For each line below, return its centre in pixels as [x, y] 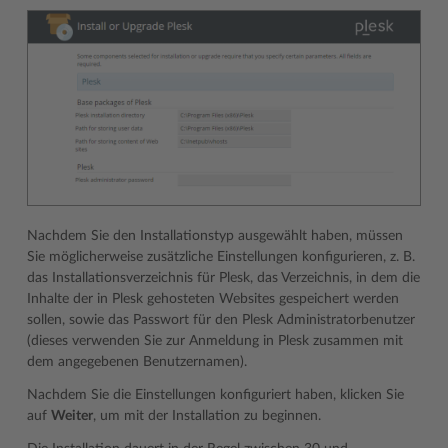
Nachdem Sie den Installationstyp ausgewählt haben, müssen [215, 235]
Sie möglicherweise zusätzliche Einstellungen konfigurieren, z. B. [221, 256]
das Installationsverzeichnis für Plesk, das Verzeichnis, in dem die [223, 277]
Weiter [72, 415]
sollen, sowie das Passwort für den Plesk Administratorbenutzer [221, 319]
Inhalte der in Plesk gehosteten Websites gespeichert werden [213, 298]
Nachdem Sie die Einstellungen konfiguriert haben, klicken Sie [215, 394]
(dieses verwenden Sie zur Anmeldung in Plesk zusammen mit [215, 340]
